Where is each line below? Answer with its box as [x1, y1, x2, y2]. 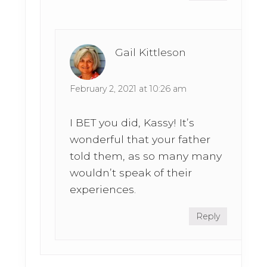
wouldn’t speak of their [70, 166, 193, 179]
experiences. [70, 183, 136, 196]
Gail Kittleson [115, 46, 187, 59]
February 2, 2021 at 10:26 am [70, 83, 187, 95]
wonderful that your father [70, 133, 211, 146]
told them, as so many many [70, 150, 222, 163]
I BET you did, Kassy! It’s [70, 116, 195, 129]
